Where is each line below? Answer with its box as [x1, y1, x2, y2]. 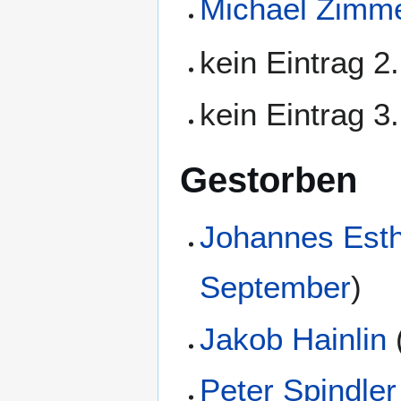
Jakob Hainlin [200, 320, 388, 356]
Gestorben [180, 158, 357, 200]
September [200, 269, 352, 305]
